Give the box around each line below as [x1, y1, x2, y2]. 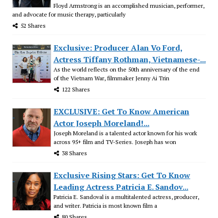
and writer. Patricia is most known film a [53, 201, 157, 209]
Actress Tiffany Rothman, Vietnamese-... [53, 54, 206, 65]
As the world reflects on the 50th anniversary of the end [53, 65, 200, 73]
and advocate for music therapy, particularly [12, 10, 126, 18]
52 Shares [20, 21, 46, 29]
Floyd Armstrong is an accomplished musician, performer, [53, 1, 204, 9]
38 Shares [61, 149, 87, 157]
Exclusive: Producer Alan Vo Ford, [53, 42, 182, 53]
